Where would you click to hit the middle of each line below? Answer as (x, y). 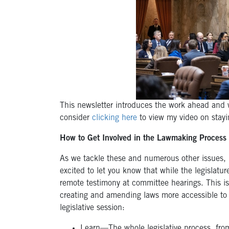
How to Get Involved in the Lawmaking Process (143, 139)
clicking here (114, 118)
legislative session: (92, 208)
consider (76, 118)
